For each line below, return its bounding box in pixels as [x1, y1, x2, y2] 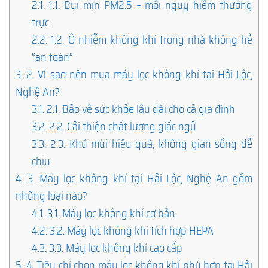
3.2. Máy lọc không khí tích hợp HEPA [47, 221, 214, 239]
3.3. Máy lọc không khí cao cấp [47, 239, 183, 257]
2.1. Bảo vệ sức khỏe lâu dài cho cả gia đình [44, 100, 236, 118]
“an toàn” [32, 48, 74, 66]
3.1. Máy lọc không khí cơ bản [45, 204, 176, 222]
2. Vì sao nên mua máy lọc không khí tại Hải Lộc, [23, 65, 252, 83]
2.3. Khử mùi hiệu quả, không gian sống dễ [46, 135, 252, 153]
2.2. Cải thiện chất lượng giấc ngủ [47, 117, 197, 135]
